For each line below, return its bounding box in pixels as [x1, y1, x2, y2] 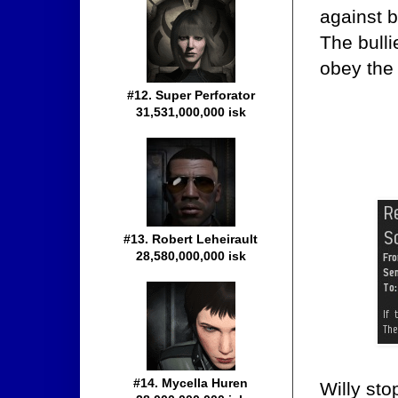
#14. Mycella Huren [133, 376, 249, 391]
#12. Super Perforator [127, 88, 255, 103]
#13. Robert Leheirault [123, 232, 259, 247]
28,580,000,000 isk [136, 249, 246, 264]
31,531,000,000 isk [136, 105, 246, 120]
